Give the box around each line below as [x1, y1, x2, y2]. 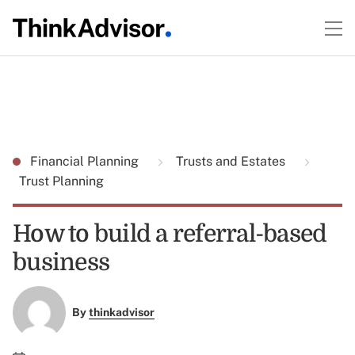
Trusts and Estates [173, 154, 288, 169]
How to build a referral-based [13, 220, 327, 247]
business [13, 249, 109, 276]
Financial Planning [30, 154, 142, 169]
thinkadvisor [88, 306, 155, 319]
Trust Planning [19, 174, 104, 189]
